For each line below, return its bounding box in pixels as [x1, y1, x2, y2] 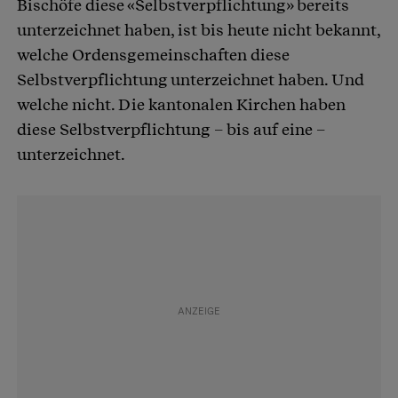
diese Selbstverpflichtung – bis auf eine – [17, 120, 325, 139]
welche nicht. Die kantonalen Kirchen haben [17, 95, 346, 115]
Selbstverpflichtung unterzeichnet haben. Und [17, 70, 364, 90]
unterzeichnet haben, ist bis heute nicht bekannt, [17, 20, 380, 40]
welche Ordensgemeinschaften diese [17, 45, 290, 65]
